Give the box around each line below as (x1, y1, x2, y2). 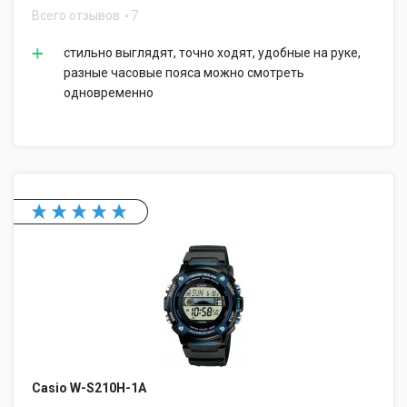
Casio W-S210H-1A (32, 381, 146, 395)
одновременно (64, 85, 154, 100)
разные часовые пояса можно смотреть (64, 65, 304, 80)
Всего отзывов (32, 8, 123, 23)
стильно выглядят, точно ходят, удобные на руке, (64, 45, 361, 60)
